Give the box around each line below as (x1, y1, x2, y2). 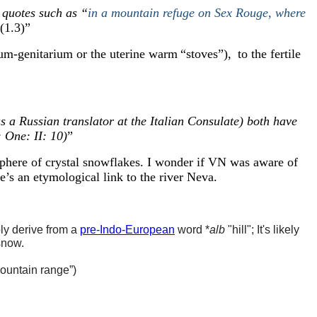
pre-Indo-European (80, 224, 175, 236)
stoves (186, 47, 218, 61)
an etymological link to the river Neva (14, 170, 214, 184)
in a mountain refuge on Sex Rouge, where (88, 6, 306, 20)
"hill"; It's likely (225, 224, 299, 236)
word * (178, 224, 209, 236)
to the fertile (234, 47, 301, 61)
